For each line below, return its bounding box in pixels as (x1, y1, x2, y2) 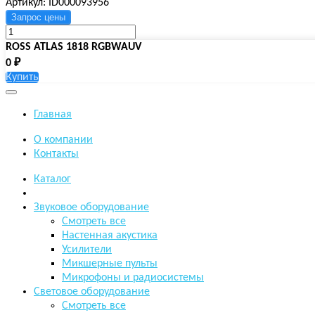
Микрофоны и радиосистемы (62, 271, 204, 283)
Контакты (34, 148, 79, 160)
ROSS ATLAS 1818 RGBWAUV (6, 41, 141, 53)
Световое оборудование (34, 285, 150, 297)
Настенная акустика (62, 229, 157, 241)
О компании (34, 134, 93, 146)
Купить (6, 71, 39, 83)
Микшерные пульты (62, 257, 157, 269)
